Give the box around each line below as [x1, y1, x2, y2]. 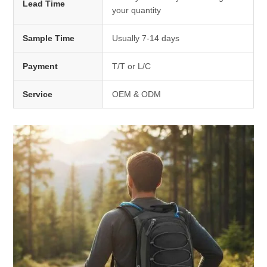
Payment [23, 61, 58, 72]
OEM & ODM [112, 89, 161, 100]
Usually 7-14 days [112, 33, 179, 44]
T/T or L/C [112, 61, 151, 72]
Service [23, 89, 52, 100]
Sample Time [23, 33, 74, 44]
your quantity [112, 5, 161, 15]
